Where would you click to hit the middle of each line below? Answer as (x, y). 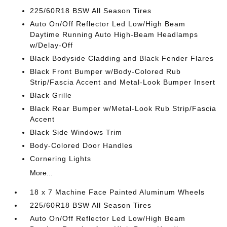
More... (42, 173)
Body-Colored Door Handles (82, 145)
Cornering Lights (61, 159)
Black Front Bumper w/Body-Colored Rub (106, 71)
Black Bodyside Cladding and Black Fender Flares (122, 58)
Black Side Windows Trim (76, 132)
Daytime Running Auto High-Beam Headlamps (114, 34)
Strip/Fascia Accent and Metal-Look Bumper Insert (123, 82)
